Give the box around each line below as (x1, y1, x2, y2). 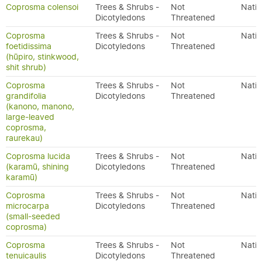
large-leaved (6, 112, 54, 122)
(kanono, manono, (6, 101, 74, 112)
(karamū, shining (6, 161, 69, 172)
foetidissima (6, 41, 51, 51)
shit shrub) (6, 62, 46, 73)
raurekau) (6, 133, 43, 143)
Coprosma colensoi (6, 2, 78, 12)
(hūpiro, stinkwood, (6, 51, 79, 62)
